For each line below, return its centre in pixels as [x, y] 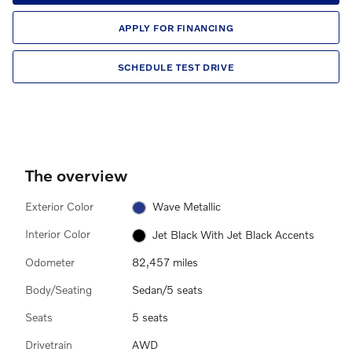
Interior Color [58, 234]
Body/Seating [59, 289]
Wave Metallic [186, 207]
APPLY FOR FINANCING [176, 27]
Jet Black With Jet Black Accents [233, 234]
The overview [76, 175]
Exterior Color [59, 206]
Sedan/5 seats [167, 289]
